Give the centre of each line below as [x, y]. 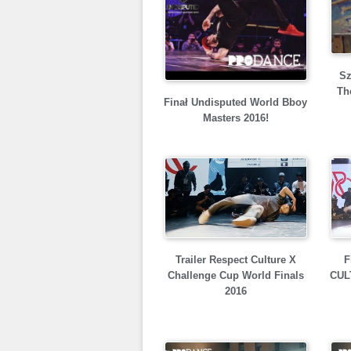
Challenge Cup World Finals [235, 275]
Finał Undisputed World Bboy [235, 102]
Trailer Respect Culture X [235, 260]
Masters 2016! [235, 118]
